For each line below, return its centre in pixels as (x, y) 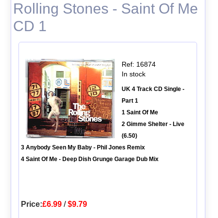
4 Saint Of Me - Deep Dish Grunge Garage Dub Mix (90, 159)
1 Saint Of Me (140, 112)
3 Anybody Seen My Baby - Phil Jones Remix (83, 147)
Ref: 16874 (138, 64)
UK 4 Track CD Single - (153, 89)
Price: (31, 204)
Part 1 (130, 100)
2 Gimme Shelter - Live (153, 124)
